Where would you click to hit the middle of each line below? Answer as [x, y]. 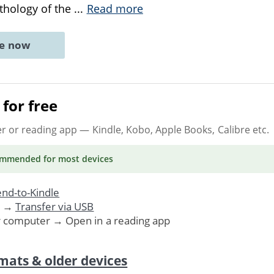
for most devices [77, 158]
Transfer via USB [54, 206]
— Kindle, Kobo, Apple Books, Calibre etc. [173, 129]
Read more [115, 9]
